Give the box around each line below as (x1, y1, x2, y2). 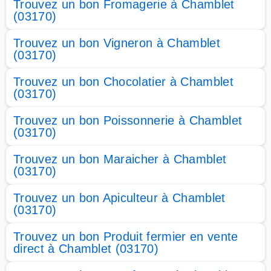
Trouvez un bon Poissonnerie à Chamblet (13, 114, 243, 127)
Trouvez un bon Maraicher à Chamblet (13, 152, 227, 166)
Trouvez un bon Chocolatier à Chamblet (13, 75, 233, 88)
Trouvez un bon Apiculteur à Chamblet (13, 191, 226, 204)
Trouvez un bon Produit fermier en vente (13, 230, 238, 243)
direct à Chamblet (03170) (13, 242, 159, 255)
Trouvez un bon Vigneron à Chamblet (13, 36, 220, 50)
